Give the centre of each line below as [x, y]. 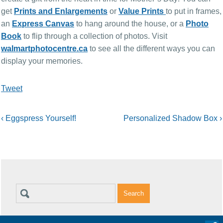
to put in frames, [194, 11]
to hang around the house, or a [131, 24]
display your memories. [42, 61]
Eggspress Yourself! [41, 118]
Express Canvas [43, 24]
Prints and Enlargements [61, 11]
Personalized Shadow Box [171, 118]
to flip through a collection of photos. [87, 36]
